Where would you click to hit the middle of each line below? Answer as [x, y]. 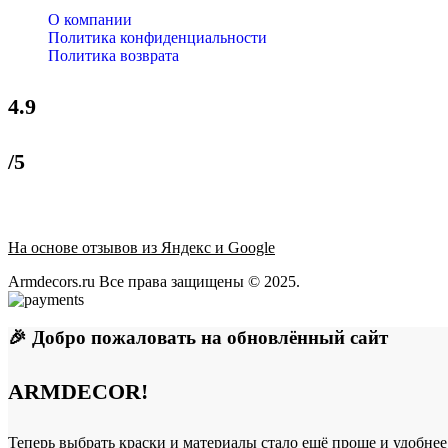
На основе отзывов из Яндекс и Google [141, 247]
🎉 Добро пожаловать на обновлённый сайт [200, 338]
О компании [90, 19]
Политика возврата [113, 55]
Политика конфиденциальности [157, 37]
